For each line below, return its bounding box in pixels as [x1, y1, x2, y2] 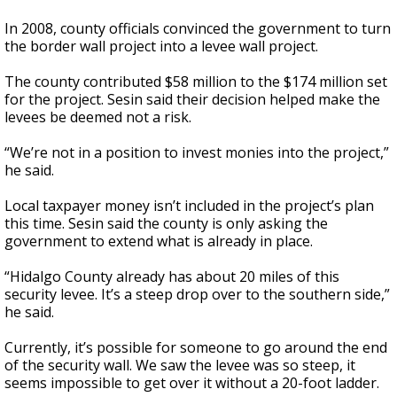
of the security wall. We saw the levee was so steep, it [4, 355, 355, 376]
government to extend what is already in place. [4, 231, 313, 252]
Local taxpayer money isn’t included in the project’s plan [4, 196, 374, 216]
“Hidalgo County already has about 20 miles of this [4, 267, 339, 287]
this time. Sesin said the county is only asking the [4, 214, 328, 234]
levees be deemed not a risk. [4, 107, 191, 128]
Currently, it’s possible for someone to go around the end [4, 338, 387, 358]
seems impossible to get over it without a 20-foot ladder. [4, 373, 379, 393]
